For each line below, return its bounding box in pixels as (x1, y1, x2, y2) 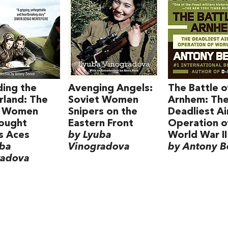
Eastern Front (68, 118, 133, 129)
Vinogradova (68, 141, 130, 152)
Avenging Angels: (68, 83, 153, 94)
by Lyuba (68, 130, 111, 140)
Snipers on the (68, 106, 137, 117)
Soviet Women (68, 95, 138, 105)
